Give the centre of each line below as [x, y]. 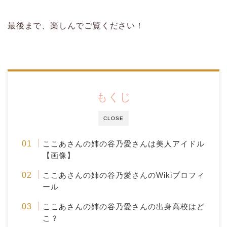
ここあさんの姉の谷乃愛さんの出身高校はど [124, 206]
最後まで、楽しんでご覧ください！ [76, 26]
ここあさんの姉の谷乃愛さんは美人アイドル [124, 144]
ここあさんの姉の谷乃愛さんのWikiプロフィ [124, 175]
